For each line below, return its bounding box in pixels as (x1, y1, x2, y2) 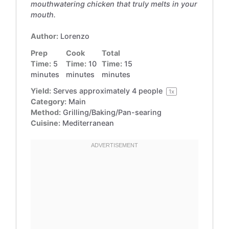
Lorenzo (60, 32, 89, 41)
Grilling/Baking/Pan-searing (62, 108, 162, 117)
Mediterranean (62, 119, 114, 128)
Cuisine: (30, 119, 60, 128)
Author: (30, 32, 58, 41)
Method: (30, 108, 61, 117)
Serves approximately (53, 86, 132, 96)
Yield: (30, 86, 51, 96)
